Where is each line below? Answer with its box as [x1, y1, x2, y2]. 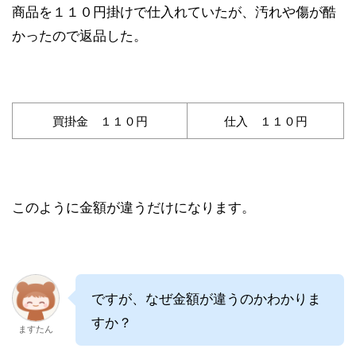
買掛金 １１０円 [52, 111, 148, 129]
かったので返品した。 [12, 24, 147, 44]
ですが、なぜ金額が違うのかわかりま [91, 287, 321, 308]
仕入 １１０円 [223, 111, 308, 129]
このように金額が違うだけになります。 [12, 195, 255, 216]
